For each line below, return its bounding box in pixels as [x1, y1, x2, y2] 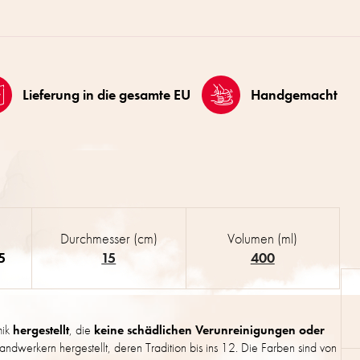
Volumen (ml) [227, 229, 298, 248]
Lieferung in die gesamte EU [22, 85, 190, 104]
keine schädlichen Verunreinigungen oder [94, 321, 325, 339]
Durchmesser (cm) [59, 229, 157, 248]
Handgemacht [251, 85, 337, 104]
